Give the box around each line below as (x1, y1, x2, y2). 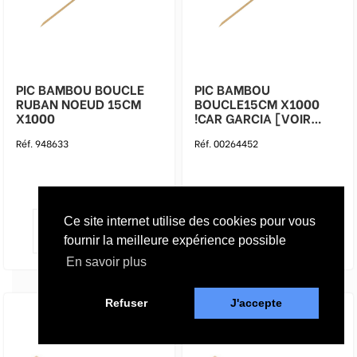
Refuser (104, 296, 147, 310)
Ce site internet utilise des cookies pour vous (64, 214, 316, 229)
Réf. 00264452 (194, 136, 258, 150)
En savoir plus (66, 255, 147, 269)
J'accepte (230, 296, 283, 310)
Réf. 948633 (16, 136, 69, 150)
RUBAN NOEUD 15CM (16, 94, 141, 112)
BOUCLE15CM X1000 (194, 94, 320, 112)
